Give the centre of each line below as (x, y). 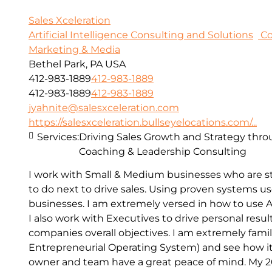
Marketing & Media (74, 49)
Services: (58, 137)
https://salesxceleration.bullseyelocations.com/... (143, 122)
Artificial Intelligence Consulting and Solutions (141, 35)
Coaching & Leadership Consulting (163, 151)
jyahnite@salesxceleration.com (104, 107)
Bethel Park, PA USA (77, 64)
